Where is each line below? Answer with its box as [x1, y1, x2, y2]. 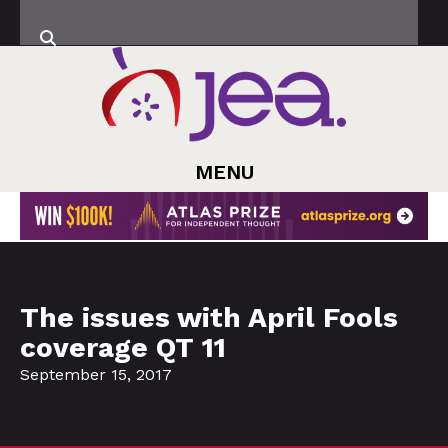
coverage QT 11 [20, 330, 226, 364]
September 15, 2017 [20, 364, 172, 384]
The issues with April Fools [20, 300, 398, 334]
